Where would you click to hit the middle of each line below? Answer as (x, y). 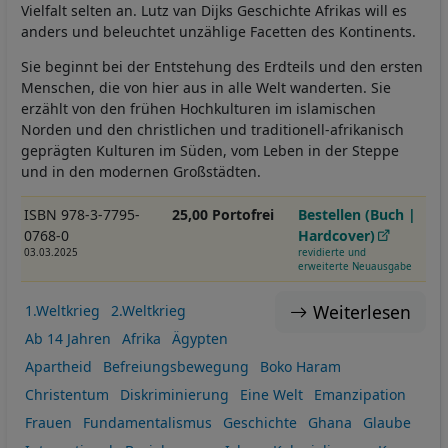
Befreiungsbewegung (175, 366)
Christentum (66, 394)
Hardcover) (337, 236)
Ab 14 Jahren (67, 338)
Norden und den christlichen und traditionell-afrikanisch (212, 130)
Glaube (386, 422)
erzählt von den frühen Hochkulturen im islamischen (198, 109)
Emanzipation (359, 394)
